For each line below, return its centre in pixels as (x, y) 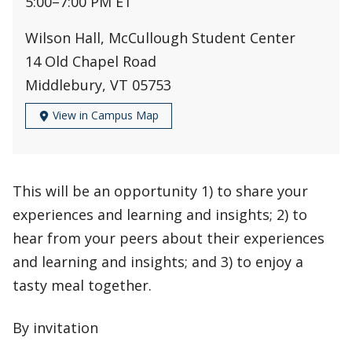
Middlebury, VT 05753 (98, 85)
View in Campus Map (104, 115)
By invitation (55, 328)
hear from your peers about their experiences (169, 238)
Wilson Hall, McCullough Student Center (160, 38)
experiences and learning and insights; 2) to (160, 215)
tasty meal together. (82, 286)
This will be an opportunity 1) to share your (160, 191)
